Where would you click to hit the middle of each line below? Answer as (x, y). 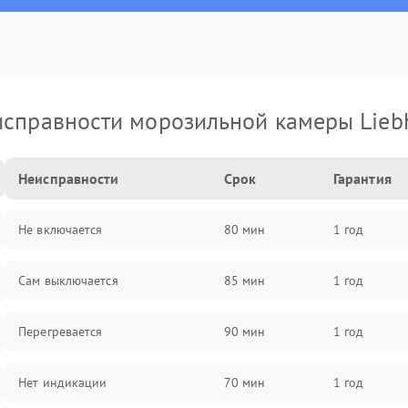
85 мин (245, 280)
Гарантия (362, 178)
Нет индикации (63, 382)
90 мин (245, 331)
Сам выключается (68, 280)
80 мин (245, 229)
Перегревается (61, 331)
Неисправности (69, 178)
